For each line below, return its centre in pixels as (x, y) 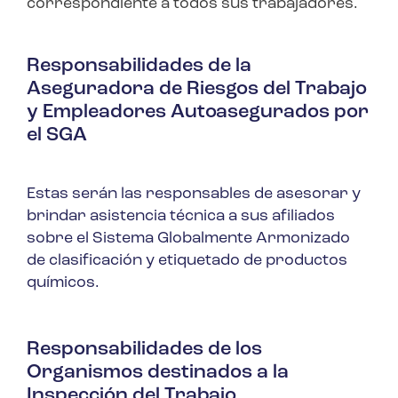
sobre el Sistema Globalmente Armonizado (188, 239)
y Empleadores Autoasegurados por (198, 113)
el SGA (57, 136)
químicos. (63, 283)
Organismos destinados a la (158, 373)
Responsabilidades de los (144, 350)
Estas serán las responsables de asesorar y (194, 195)
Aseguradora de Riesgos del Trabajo (197, 90)
